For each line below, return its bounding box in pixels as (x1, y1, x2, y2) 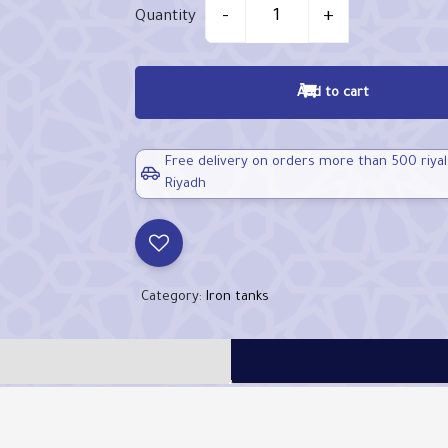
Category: (140, 290, 206, 305)
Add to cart (296, 86, 369, 101)
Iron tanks (205, 290, 269, 305)
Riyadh (164, 177, 206, 192)
